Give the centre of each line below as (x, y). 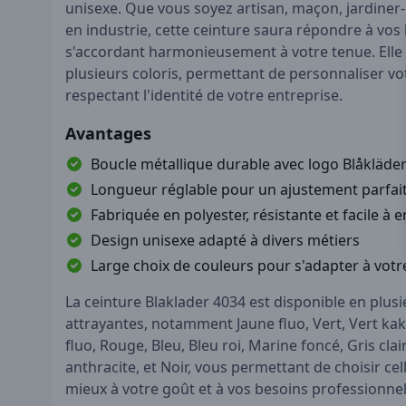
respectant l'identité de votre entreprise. (204, 95)
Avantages (108, 133)
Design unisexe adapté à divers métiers (225, 240)
